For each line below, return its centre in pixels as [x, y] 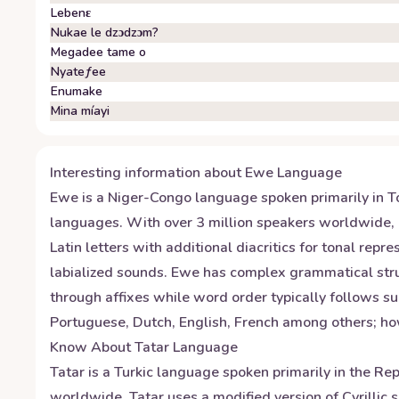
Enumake [77, 91]
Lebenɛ [71, 13]
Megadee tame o [98, 52]
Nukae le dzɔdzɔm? [105, 33]
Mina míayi [80, 111]
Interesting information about [147, 173]
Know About [92, 347]
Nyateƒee [78, 72]
